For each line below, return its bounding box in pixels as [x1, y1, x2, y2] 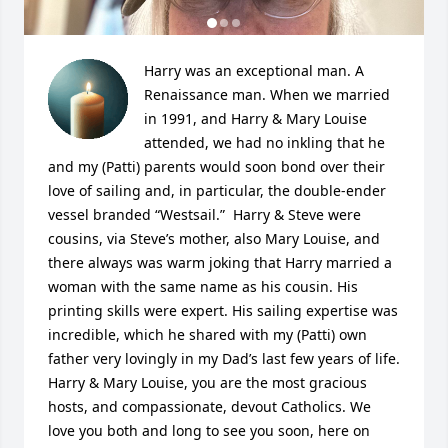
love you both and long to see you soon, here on [48, 421, 370, 440]
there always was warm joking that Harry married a [48, 253, 392, 272]
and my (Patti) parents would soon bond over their [48, 157, 385, 176]
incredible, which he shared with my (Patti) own [48, 325, 367, 344]
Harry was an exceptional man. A [144, 61, 364, 80]
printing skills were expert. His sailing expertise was [48, 301, 398, 320]
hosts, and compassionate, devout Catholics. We [48, 397, 371, 416]
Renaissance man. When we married [144, 85, 390, 104]
